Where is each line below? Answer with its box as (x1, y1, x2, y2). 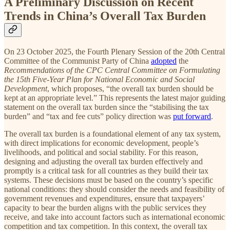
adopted (151, 56, 177, 66)
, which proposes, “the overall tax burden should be (47, 84, 214, 93)
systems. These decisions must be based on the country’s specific (4, 176, 213, 185)
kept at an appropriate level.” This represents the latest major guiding (4, 93, 225, 103)
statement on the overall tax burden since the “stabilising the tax (4, 103, 209, 112)
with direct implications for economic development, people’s (4, 139, 199, 148)
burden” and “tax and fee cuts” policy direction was (4, 112, 173, 121)
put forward (173, 112, 211, 121)
